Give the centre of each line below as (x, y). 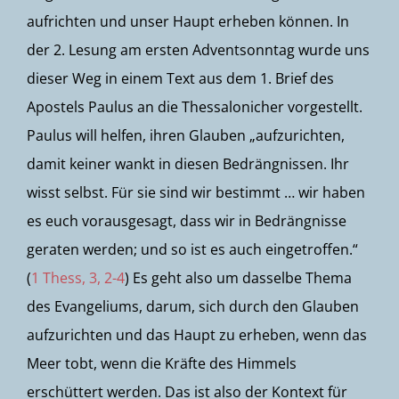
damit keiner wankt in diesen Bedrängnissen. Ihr (188, 164)
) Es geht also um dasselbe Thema (238, 278)
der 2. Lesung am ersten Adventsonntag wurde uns (198, 50)
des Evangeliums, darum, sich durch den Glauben (193, 306)
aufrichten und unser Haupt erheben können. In (188, 21)
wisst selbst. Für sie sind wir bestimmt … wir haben (196, 192)
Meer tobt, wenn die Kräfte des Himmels (162, 363)
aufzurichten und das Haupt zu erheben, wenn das (197, 335)
